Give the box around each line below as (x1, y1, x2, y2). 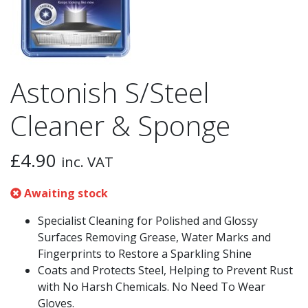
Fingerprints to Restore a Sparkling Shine (38, 246, 252, 261)
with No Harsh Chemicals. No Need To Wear (38, 279, 265, 294)
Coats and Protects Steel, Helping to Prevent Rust (38, 263, 293, 278)
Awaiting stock (21, 186, 108, 201)
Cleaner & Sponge (10, 107, 230, 144)
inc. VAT (61, 152, 113, 171)
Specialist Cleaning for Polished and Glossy (38, 213, 258, 228)
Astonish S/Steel (10, 74, 210, 111)
